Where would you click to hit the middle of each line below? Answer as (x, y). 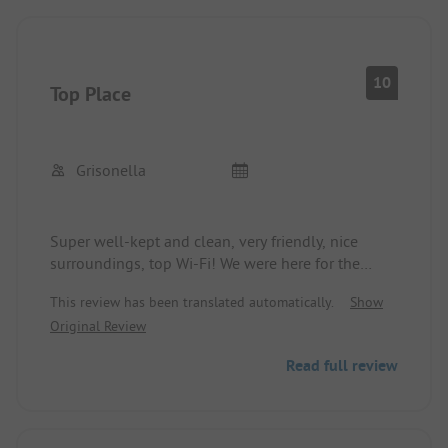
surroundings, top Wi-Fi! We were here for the (205, 263)
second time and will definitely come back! (196, 285)
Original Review (98, 326)
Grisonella (111, 170)
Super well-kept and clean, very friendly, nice (204, 241)
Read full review (342, 366)
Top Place (90, 94)
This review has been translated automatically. (192, 302)
